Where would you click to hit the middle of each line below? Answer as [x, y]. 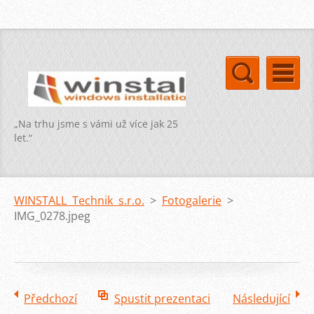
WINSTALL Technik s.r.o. [79, 200]
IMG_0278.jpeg [52, 216]
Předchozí [50, 299]
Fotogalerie [192, 200]
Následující [261, 299]
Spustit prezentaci [162, 299]
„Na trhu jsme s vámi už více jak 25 [96, 124]
